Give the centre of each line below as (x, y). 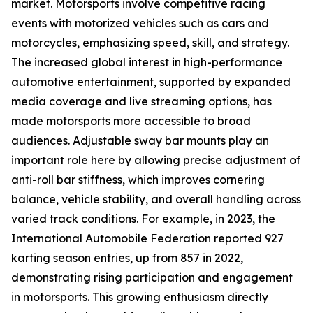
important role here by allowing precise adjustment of (156, 160)
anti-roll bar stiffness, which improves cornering (138, 180)
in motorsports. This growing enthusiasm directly (140, 297)
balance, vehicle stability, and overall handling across (156, 199)
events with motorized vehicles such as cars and (140, 23)
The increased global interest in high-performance (147, 63)
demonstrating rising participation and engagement (152, 278)
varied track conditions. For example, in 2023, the (143, 219)
